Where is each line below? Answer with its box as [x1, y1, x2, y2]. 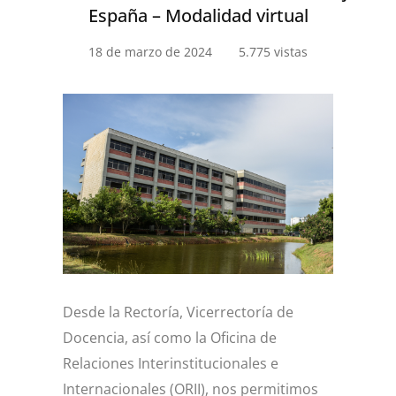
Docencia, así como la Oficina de [63, 327, 277, 347]
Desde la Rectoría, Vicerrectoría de [63, 301, 293, 322]
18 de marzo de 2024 [88, 43, 212, 60]
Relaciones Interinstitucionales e [63, 353, 278, 373]
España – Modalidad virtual [88, 4, 308, 27]
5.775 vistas [239, 43, 308, 60]
